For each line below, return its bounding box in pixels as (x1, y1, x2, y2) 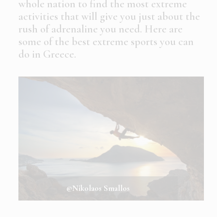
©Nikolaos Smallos (66, 183, 130, 193)
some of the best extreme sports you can (18, 35, 194, 48)
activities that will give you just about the (18, 10, 200, 23)
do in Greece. (18, 47, 76, 61)
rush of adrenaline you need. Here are (18, 22, 183, 35)
